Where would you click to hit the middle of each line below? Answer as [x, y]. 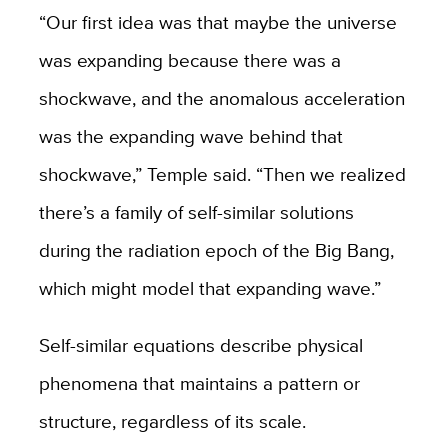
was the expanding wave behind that [190, 136]
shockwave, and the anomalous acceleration [221, 98]
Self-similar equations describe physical [200, 345]
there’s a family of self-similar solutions [196, 212]
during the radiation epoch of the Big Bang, [216, 250]
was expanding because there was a [189, 60]
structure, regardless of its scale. [172, 421]
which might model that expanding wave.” [212, 288]
